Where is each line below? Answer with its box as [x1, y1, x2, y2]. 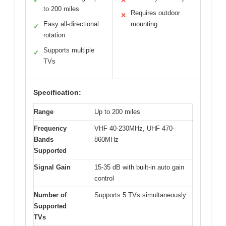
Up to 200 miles [94, 108, 140, 116]
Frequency [34, 125, 67, 133]
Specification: [33, 88, 81, 97]
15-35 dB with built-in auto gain [94, 163, 184, 172]
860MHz [94, 136, 119, 144]
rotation [43, 31, 65, 39]
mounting [131, 20, 157, 28]
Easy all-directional [43, 20, 99, 28]
